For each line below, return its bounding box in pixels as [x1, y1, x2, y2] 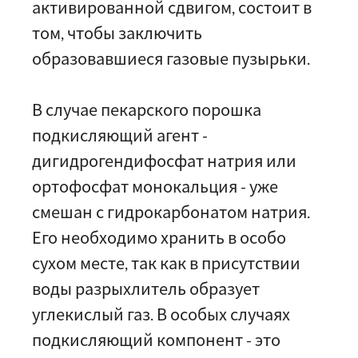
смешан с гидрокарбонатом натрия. [32, 202, 310, 221]
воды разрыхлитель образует [32, 279, 260, 298]
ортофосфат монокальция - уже [32, 177, 278, 196]
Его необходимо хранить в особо [32, 228, 286, 247]
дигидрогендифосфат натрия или [32, 151, 296, 170]
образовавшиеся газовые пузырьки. [32, 49, 310, 68]
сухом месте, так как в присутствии [32, 253, 300, 272]
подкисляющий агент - [32, 125, 208, 145]
